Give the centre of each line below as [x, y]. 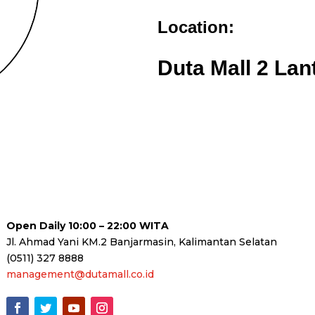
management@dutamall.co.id [80, 274]
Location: [196, 27]
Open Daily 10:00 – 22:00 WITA [87, 225]
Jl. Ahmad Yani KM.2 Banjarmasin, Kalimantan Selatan [141, 242]
